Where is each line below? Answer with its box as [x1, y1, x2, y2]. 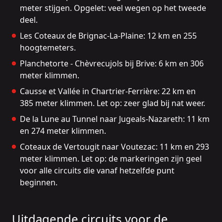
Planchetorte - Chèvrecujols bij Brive [20, 58, 155, 69]
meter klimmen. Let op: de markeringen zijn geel [20, 153, 202, 165]
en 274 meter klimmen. [20, 125, 106, 137]
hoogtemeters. [20, 42, 76, 54]
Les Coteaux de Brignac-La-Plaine [20, 30, 143, 42]
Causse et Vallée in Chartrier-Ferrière [20, 86, 158, 97]
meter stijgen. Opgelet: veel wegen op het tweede [20, 2, 206, 14]
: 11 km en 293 [156, 141, 209, 153]
